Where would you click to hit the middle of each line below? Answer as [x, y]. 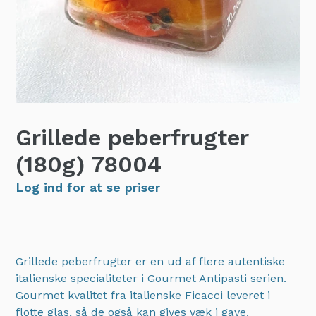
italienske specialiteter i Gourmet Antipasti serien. [151, 278]
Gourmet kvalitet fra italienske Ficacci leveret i [143, 295]
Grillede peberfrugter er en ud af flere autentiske [150, 261]
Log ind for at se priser [88, 187]
